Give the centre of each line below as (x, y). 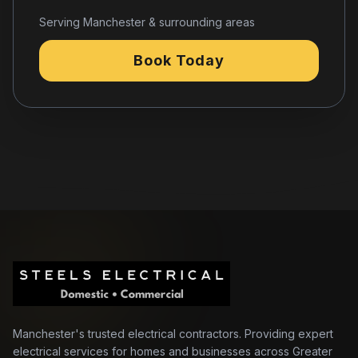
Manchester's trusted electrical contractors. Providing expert (173, 333)
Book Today (179, 60)
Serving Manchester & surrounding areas (147, 22)
